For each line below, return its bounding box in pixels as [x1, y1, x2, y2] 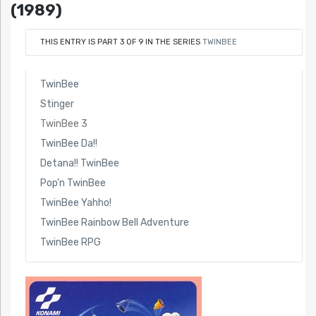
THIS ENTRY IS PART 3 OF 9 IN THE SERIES [39, 37, 202, 47]
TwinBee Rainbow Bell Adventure [39, 216, 189, 229]
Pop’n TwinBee [39, 176, 106, 189]
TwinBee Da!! [39, 137, 97, 150]
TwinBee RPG [39, 236, 101, 248]
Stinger [39, 97, 74, 110]
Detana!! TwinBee [39, 157, 119, 169]
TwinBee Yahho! [39, 196, 111, 209]
